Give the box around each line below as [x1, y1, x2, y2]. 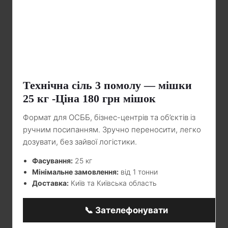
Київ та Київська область [69, 178, 157, 187]
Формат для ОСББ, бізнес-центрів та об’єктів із [23, 112, 195, 122]
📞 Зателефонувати [84, 205, 168, 215]
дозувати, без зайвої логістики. [23, 136, 137, 147]
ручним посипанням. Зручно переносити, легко [23, 124, 201, 134]
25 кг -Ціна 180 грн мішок [23, 92, 156, 105]
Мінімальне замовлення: [32, 167, 119, 176]
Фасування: [32, 156, 73, 165]
